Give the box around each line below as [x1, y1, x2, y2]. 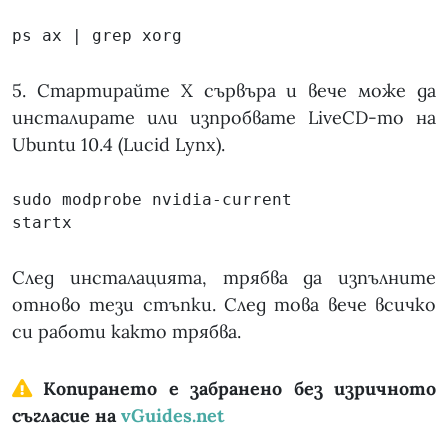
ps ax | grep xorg [12, 26, 182, 46]
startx [12, 213, 72, 233]
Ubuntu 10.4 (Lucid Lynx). [12, 133, 225, 157]
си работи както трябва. [12, 320, 241, 344]
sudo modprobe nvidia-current [12, 190, 292, 210]
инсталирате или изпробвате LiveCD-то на [12, 106, 436, 130]
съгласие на [12, 404, 121, 428]
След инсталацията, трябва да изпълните [12, 266, 436, 290]
